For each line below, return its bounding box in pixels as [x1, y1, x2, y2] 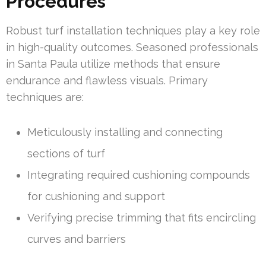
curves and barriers [27, 233, 126, 246]
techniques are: [6, 91, 84, 104]
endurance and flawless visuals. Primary [6, 74, 208, 87]
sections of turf [27, 147, 105, 160]
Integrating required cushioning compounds [27, 169, 250, 182]
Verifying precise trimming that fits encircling [27, 211, 256, 224]
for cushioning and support [27, 190, 165, 203]
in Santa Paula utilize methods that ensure [6, 58, 220, 71]
